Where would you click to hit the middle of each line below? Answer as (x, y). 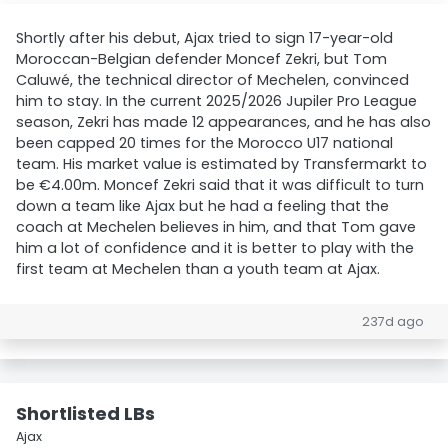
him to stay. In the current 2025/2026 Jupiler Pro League (216, 101)
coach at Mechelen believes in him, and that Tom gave (216, 227)
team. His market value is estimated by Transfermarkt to (221, 164)
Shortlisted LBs (85, 413)
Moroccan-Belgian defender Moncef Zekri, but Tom (201, 59)
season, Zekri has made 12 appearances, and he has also (223, 122)
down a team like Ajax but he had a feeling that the (202, 206)
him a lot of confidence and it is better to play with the (215, 248)
